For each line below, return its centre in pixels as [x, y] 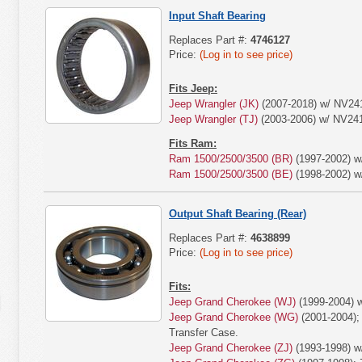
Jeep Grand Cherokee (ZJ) [231, 348]
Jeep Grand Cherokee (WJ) [232, 302]
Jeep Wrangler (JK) [214, 104]
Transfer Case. [204, 333]
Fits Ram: [193, 143]
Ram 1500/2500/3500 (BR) [231, 159]
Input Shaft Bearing [217, 16]
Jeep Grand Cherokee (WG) [234, 317]
